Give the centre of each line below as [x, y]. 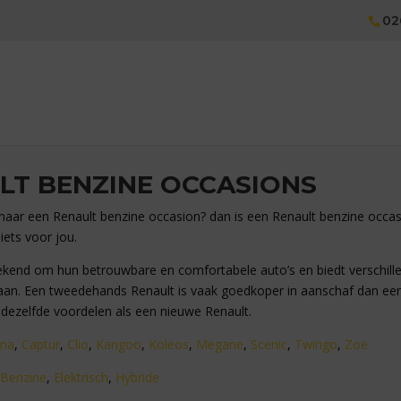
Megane [220, 344]
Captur [41, 344]
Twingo [316, 344]
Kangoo [119, 344]
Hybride [137, 377]
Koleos [169, 344]
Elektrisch [81, 377]
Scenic [269, 344]
